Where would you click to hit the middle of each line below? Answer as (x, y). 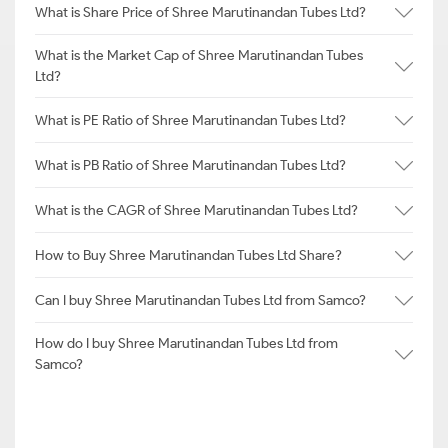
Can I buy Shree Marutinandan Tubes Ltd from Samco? (200, 300)
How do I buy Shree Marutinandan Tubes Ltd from (186, 343)
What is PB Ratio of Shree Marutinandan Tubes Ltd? (190, 165)
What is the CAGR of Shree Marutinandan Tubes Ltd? (196, 210)
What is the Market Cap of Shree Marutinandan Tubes (199, 55)
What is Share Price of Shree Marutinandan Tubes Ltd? (200, 12)
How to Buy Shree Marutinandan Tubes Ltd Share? (188, 255)
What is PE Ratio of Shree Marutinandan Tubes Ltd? (190, 120)
